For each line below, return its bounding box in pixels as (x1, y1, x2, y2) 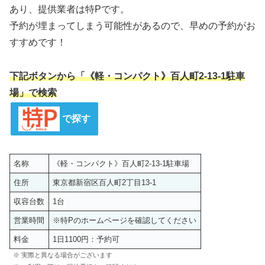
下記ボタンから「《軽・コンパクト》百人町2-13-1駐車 (9, 71, 245, 82)
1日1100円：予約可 (53, 234, 120, 244)
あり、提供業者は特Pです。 (9, 4, 130, 15)
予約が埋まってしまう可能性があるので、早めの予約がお (9, 21, 256, 31)
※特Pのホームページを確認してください (53, 215, 197, 225)
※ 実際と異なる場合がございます (13, 251, 112, 258)
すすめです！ (9, 37, 66, 48)
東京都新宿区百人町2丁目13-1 (53, 177, 157, 187)
